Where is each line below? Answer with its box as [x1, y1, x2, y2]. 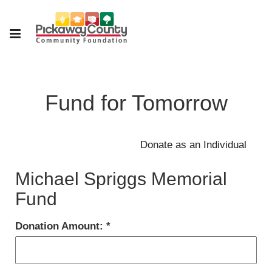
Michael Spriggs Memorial [15, 169, 227, 189]
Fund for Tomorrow [44, 90, 228, 115]
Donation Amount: [15, 220, 106, 232]
